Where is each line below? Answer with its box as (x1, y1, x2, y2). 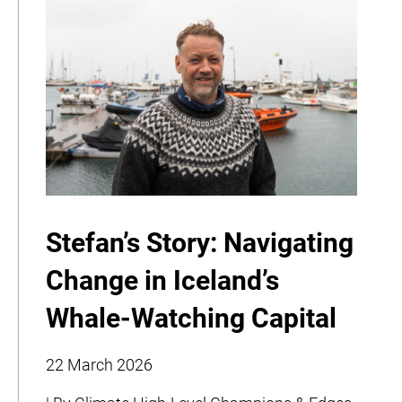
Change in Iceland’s (46, 265, 279, 297)
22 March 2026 (46, 355, 153, 375)
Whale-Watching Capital (46, 302, 336, 335)
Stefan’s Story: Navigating (46, 227, 354, 259)
